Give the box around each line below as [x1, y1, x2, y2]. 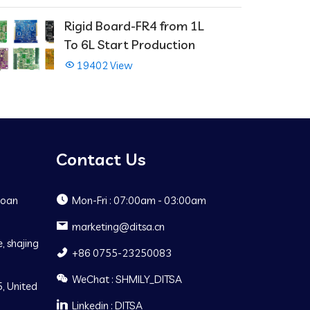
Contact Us [55, 149, 146, 170]
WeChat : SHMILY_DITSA [71, 273, 182, 286]
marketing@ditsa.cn [71, 220, 165, 234]
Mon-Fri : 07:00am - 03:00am [71, 194, 206, 208]
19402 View [75, 59, 133, 73]
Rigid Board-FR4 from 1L [64, 18, 204, 35]
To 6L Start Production [64, 37, 195, 53]
